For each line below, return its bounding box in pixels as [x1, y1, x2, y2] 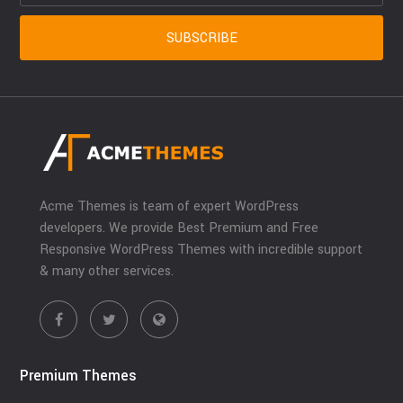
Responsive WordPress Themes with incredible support [40, 240, 363, 259]
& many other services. [40, 262, 175, 281]
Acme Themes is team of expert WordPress [40, 197, 300, 216]
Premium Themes [20, 365, 138, 386]
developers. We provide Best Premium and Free [40, 219, 319, 237]
